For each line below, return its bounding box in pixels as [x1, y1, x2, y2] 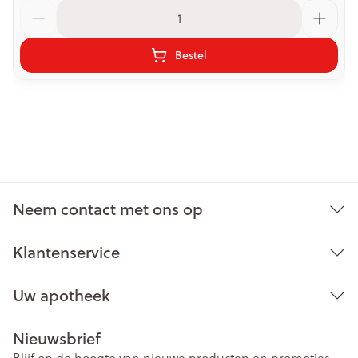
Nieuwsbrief [13, 327, 101, 350]
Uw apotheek [13, 284, 109, 307]
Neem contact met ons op [13, 197, 203, 221]
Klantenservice [13, 241, 120, 264]
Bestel [175, 47, 207, 63]
